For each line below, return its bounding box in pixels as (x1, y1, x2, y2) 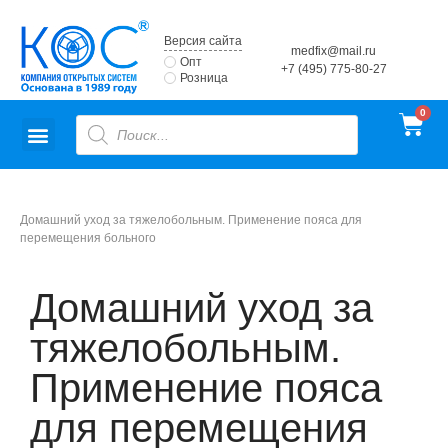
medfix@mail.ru (291, 44, 377, 59)
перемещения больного (20, 231, 156, 246)
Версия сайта (164, 34, 243, 49)
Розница (180, 71, 229, 86)
